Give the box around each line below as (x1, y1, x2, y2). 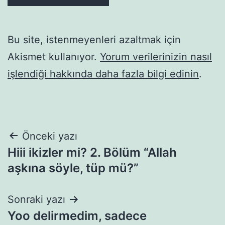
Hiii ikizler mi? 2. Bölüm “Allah (8, 145, 177, 160)
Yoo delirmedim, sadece (8, 208, 147, 223)
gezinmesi (7, 150, 93, 173)
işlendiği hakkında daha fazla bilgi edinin (8, 67, 199, 80)
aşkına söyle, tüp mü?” (8, 160, 139, 175)
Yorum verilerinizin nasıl (100, 50, 212, 63)
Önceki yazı (22, 130, 77, 142)
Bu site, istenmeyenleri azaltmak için (8, 33, 181, 46)
